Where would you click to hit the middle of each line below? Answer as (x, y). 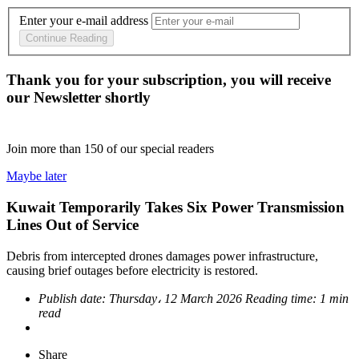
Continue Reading (67, 38)
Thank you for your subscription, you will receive (169, 80)
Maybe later (36, 176)
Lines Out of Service (73, 224)
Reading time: (282, 298)
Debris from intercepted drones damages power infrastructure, (162, 256)
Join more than (45, 149)
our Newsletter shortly (79, 98)
